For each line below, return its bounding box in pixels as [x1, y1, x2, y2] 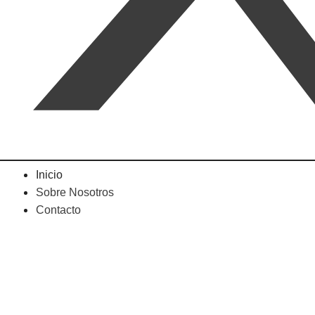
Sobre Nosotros [36, 186, 114, 198]
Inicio [36, 168, 63, 181]
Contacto [36, 203, 81, 216]
